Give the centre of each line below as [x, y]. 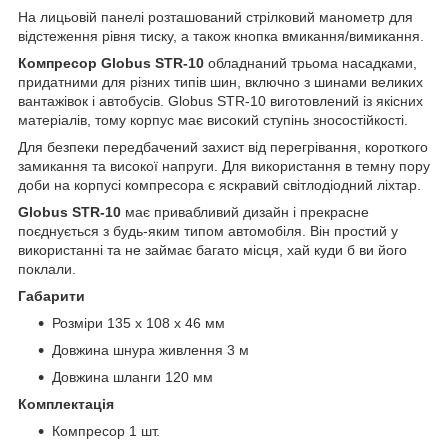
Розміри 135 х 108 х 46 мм [138, 322]
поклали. [47, 268]
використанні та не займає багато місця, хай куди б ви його [212, 249]
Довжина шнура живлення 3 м [150, 349]
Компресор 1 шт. [106, 430]
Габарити [51, 295]
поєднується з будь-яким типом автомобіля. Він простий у [208, 230]
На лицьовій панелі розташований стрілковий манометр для [215, 16]
